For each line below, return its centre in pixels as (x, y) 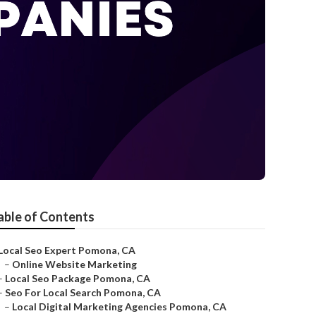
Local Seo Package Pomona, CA (78, 278)
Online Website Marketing (74, 264)
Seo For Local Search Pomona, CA (83, 292)
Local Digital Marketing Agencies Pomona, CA (119, 306)
